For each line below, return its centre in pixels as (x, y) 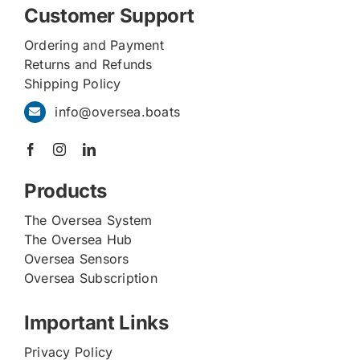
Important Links (96, 323)
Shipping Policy (72, 83)
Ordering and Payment (94, 45)
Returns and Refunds (88, 64)
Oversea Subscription (90, 278)
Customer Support (109, 15)
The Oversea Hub (78, 240)
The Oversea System (88, 221)
